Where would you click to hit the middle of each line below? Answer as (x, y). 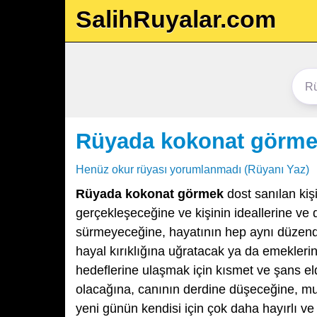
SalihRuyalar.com (176, 19)
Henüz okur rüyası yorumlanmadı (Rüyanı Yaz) (192, 169)
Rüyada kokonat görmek (150, 194)
